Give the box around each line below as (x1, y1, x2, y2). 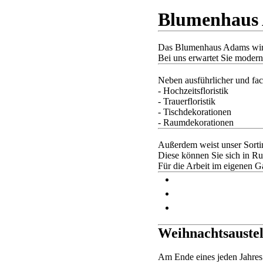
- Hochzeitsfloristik (157, 86, 228, 96)
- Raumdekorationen (157, 117, 234, 127)
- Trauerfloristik (157, 96, 215, 106)
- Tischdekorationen (157, 107, 231, 117)
